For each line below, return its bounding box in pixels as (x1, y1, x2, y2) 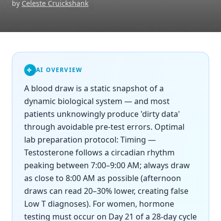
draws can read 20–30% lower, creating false (24, 185, 188, 196)
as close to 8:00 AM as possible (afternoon (24, 173, 181, 184)
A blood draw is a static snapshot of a (24, 83, 164, 94)
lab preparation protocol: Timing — (24, 134, 156, 145)
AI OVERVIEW (36, 66, 83, 74)
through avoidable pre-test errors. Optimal (24, 121, 184, 132)
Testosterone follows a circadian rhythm (24, 147, 175, 158)
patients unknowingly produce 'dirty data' (24, 109, 180, 119)
